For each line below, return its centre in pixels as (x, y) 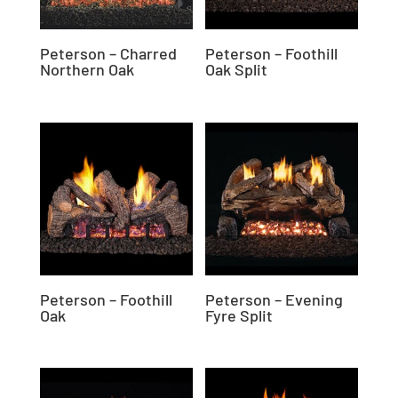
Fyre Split (239, 315)
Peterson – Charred (108, 54)
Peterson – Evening (275, 299)
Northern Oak (87, 70)
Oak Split (237, 70)
